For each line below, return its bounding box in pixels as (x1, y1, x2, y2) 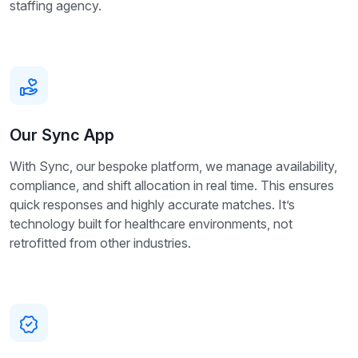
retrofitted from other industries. (10, 235, 191, 252)
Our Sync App (10, 125, 114, 145)
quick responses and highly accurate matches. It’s (10, 197, 295, 213)
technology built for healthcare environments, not (10, 216, 292, 233)
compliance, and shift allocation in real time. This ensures (10, 177, 334, 194)
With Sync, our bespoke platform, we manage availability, (10, 158, 337, 175)
